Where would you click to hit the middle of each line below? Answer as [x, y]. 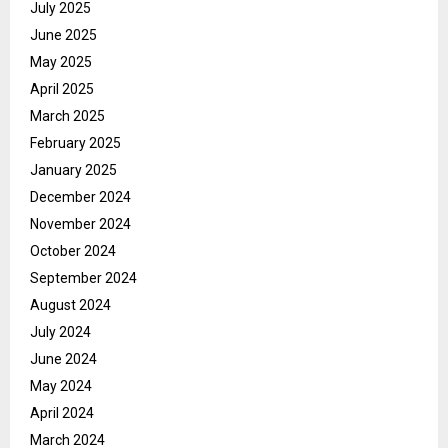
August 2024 [70, 304]
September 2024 [83, 277]
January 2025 [73, 169]
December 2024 [80, 196]
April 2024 [62, 412]
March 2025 [67, 115]
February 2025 [75, 142]
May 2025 [61, 61]
